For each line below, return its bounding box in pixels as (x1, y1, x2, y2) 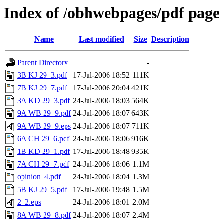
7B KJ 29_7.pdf (17, 84, 67, 92)
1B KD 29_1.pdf (17, 147, 70, 156)
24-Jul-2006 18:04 (73, 173, 130, 181)
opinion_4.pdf (17, 173, 61, 181)
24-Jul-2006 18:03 (73, 96, 130, 105)
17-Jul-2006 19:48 (73, 185, 130, 194)
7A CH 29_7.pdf (17, 160, 69, 169)
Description (151, 35, 189, 44)
